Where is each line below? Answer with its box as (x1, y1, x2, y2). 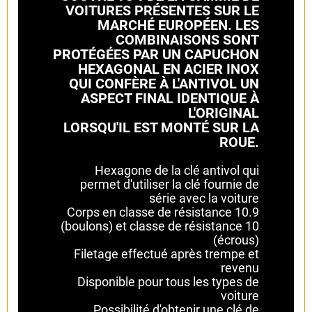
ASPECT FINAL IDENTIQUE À (81, 89, 259, 107)
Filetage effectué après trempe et (74, 246, 259, 261)
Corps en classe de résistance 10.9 (67, 204, 259, 219)
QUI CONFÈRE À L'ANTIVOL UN (69, 75, 259, 92)
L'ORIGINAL (188, 104, 259, 121)
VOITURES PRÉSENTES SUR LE (65, 1, 259, 19)
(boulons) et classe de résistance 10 (61, 218, 259, 233)
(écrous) (213, 232, 259, 247)
